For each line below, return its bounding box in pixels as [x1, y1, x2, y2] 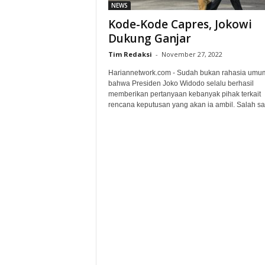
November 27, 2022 [161, 50, 222, 59]
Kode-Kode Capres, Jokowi [108, 17, 252, 32]
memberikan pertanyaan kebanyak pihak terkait [108, 90, 261, 98]
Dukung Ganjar [108, 31, 191, 46]
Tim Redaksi [108, 50, 152, 59]
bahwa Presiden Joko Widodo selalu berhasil [108, 79, 254, 88]
